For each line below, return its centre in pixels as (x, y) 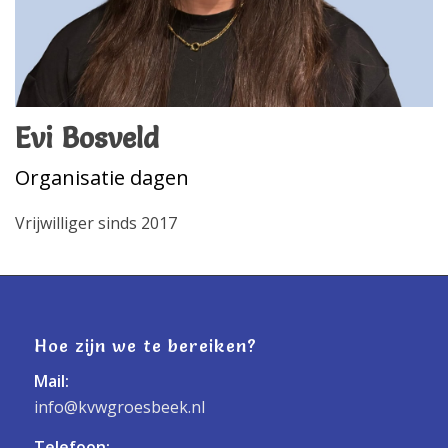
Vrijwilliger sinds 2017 (96, 223)
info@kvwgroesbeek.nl (119, 407)
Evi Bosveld (87, 138)
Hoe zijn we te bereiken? (145, 345)
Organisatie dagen (102, 177)
